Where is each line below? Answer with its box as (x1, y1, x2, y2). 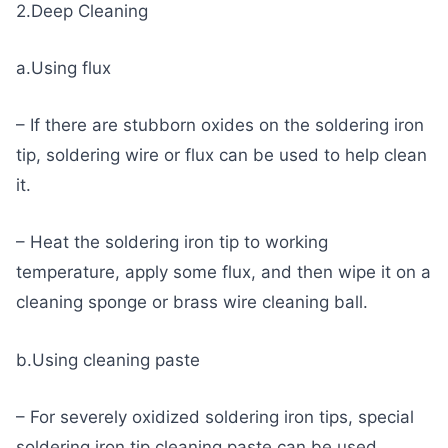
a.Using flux (16, 58, 111, 79)
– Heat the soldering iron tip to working (16, 232, 328, 253)
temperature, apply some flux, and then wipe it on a (16, 262, 431, 283)
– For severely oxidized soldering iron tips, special (16, 406, 414, 427)
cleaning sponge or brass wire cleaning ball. (16, 292, 368, 313)
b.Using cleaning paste (16, 349, 200, 370)
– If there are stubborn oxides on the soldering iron (16, 115, 424, 136)
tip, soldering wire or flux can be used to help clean (16, 145, 427, 166)
